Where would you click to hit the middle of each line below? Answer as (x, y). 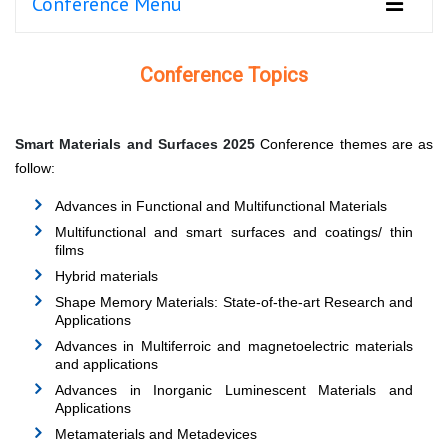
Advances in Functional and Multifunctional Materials (221, 206)
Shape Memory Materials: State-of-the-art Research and (234, 302)
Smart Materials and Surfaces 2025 (135, 144)
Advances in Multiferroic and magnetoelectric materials (234, 346)
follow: (35, 168)
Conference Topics (224, 75)
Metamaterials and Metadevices (156, 434)
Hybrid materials (106, 276)
